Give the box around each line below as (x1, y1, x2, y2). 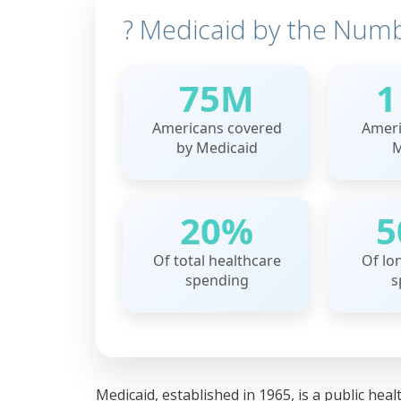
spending (184, 270, 249, 291)
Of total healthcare (152, 251, 281, 271)
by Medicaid (175, 138, 258, 158)
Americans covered (151, 118, 282, 139)
